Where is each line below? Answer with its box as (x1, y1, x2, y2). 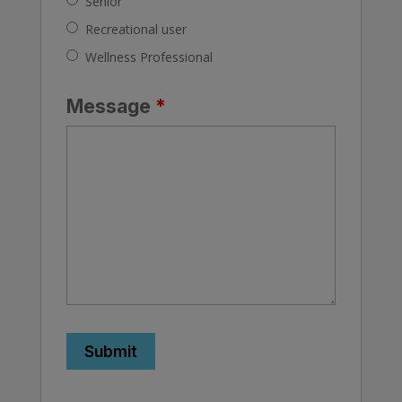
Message (66, 95, 155, 118)
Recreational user (84, 21, 187, 39)
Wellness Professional (84, 48, 213, 66)
